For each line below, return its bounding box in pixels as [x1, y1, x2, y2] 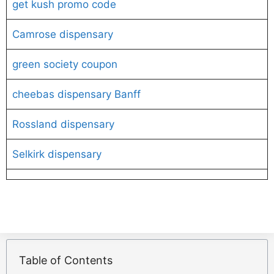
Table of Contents [19, 253, 113, 267]
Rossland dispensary [12, 118, 114, 130]
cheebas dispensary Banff [12, 88, 141, 100]
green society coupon [12, 58, 117, 70]
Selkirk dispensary [12, 148, 102, 160]
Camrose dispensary [12, 28, 113, 40]
